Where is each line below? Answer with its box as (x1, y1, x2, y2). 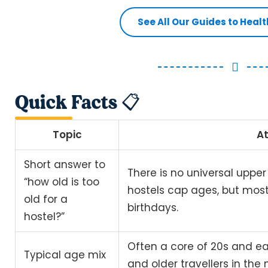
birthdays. (127, 200, 179, 215)
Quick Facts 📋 (15, 90, 141, 114)
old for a (24, 192, 68, 207)
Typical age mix (24, 248, 106, 263)
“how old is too (24, 175, 100, 190)
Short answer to (24, 157, 106, 172)
